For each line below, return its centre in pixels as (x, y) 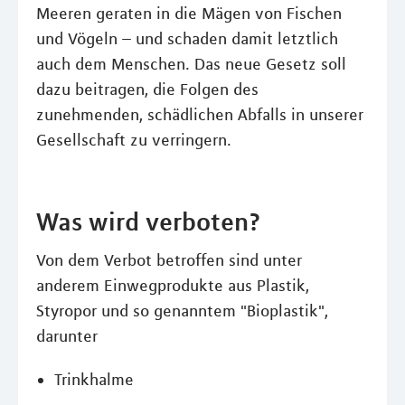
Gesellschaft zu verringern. (134, 140)
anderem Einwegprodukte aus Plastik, (173, 286)
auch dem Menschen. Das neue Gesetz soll (191, 64)
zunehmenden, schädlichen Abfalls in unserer (200, 115)
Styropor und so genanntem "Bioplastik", (182, 311)
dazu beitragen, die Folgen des (147, 89)
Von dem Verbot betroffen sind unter (169, 260)
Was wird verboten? (148, 221)
